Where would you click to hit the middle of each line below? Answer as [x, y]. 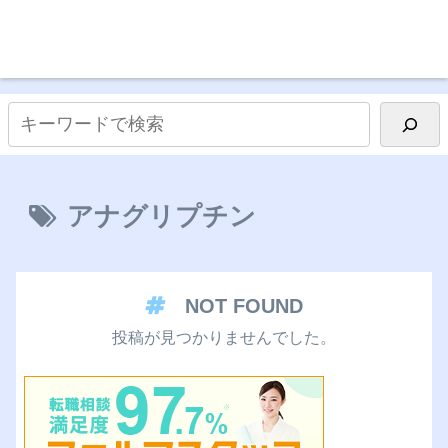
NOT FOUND [244, 306]
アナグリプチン [161, 216]
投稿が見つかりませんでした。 [224, 337]
